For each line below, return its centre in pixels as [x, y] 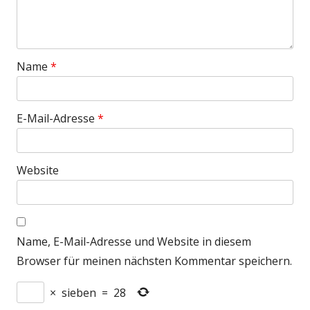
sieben [79, 292]
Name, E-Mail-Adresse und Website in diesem [134, 242]
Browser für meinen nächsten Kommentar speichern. [154, 261]
